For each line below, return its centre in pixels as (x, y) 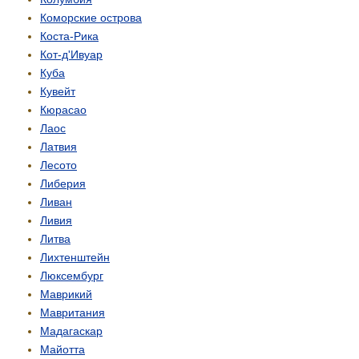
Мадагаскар (71, 331)
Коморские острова (91, 18)
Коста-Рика (69, 36)
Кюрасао (63, 110)
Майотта (63, 350)
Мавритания (73, 313)
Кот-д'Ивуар (71, 55)
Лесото (58, 165)
